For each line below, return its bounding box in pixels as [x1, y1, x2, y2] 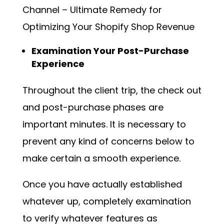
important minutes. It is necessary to [22, 118, 186, 131]
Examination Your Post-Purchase [31, 44, 189, 57]
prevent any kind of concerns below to [22, 135, 194, 148]
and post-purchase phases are [22, 101, 163, 114]
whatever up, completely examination [22, 195, 191, 208]
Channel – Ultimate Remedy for [22, 3, 162, 16]
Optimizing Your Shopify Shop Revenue [22, 20, 194, 33]
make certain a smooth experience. [22, 152, 180, 165]
